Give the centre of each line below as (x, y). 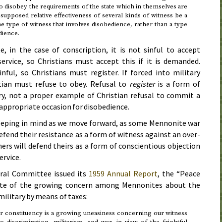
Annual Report (131, 173)
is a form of (177, 83)
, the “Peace (179, 173)
